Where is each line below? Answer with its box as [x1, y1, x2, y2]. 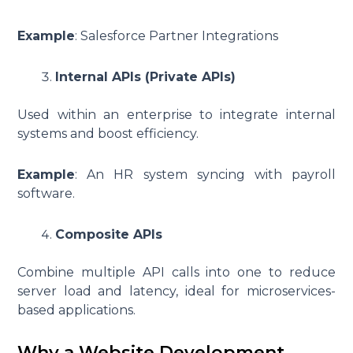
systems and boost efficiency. [17, 126, 199, 142]
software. [17, 186, 76, 202]
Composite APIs [55, 227, 163, 243]
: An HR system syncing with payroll [75, 167, 336, 183]
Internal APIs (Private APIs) [55, 69, 236, 85]
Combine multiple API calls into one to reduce [17, 265, 336, 281]
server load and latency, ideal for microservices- [17, 284, 336, 299]
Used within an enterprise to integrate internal [17, 107, 336, 123]
